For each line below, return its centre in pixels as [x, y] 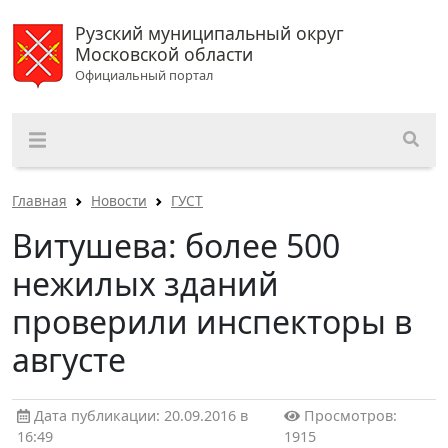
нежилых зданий [145, 284]
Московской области [164, 54]
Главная [39, 201]
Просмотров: [349, 416]
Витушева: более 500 [176, 246]
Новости [119, 201]
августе [69, 360]
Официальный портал [144, 75]
